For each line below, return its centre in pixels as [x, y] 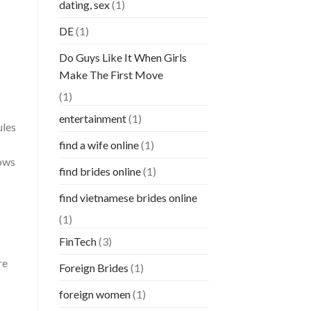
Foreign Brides [93, 268]
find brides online [100, 171]
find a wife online [99, 145]
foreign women [94, 294]
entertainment [92, 119]
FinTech [77, 242]
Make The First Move [111, 75]
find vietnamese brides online [128, 198]
